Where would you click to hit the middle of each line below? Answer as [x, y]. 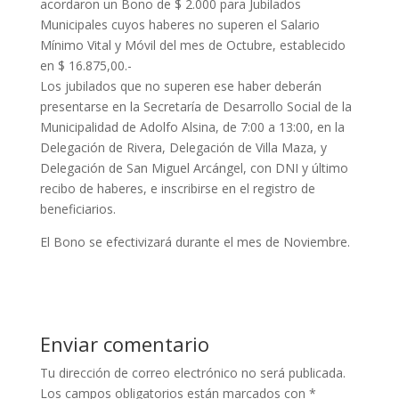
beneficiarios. [77, 209]
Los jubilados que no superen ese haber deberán [180, 86]
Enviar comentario [124, 344]
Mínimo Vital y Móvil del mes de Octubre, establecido [192, 45]
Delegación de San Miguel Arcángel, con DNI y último [194, 168]
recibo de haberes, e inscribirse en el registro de [177, 188]
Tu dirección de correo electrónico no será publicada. [192, 373]
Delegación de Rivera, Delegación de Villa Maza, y [183, 147]
